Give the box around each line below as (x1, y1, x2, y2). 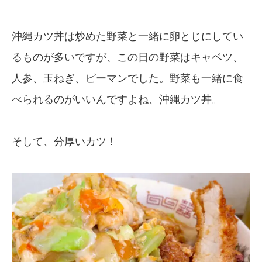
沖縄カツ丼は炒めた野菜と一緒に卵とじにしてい (12, 30, 243, 42)
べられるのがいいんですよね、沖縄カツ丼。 (12, 93, 222, 105)
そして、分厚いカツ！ (12, 135, 117, 147)
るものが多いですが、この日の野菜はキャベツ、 (12, 51, 243, 63)
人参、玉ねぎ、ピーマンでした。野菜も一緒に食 (12, 72, 243, 84)
